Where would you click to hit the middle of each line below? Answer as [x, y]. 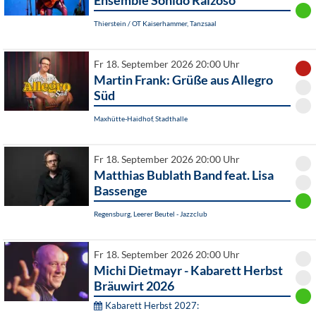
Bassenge [121, 191]
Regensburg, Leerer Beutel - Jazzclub [151, 214]
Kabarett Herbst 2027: [152, 306]
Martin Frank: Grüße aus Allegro [183, 80]
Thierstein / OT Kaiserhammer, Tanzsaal [155, 24]
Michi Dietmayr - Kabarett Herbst [188, 271]
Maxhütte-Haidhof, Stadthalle [141, 119]
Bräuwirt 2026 [134, 286]
